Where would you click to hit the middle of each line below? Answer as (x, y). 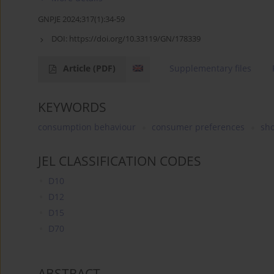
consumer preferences (198, 127)
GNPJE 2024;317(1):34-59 (81, 19)
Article (78, 68)
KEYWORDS (72, 107)
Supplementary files (211, 68)
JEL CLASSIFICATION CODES (120, 161)
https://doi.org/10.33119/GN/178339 (135, 38)
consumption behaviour (87, 127)
